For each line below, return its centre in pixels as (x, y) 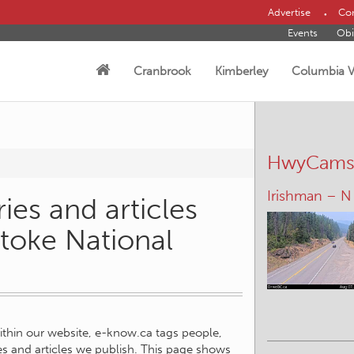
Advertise (289, 12)
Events (303, 33)
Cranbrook (162, 71)
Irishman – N (309, 196)
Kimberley (241, 71)
